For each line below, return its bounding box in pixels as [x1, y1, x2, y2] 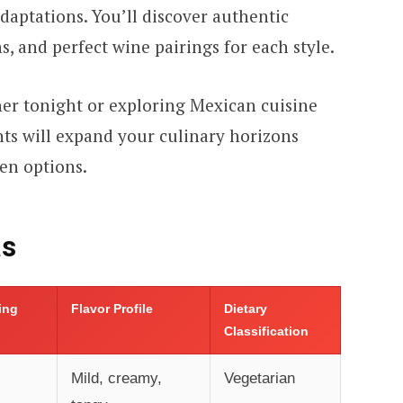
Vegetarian [223, 370, 295, 388]
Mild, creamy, [70, 370, 162, 388]
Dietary [223, 301, 267, 317]
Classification [223, 324, 309, 339]
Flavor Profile [70, 301, 153, 317]
